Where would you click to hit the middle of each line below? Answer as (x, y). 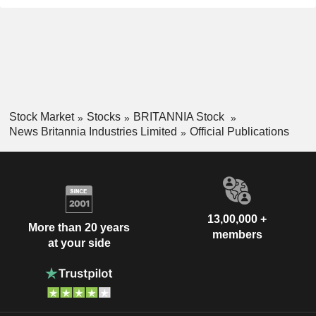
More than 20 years (79, 228)
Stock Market (41, 117)
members (237, 234)
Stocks (103, 117)
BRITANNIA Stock (180, 117)
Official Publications (239, 131)
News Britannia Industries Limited (93, 131)
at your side (79, 243)
